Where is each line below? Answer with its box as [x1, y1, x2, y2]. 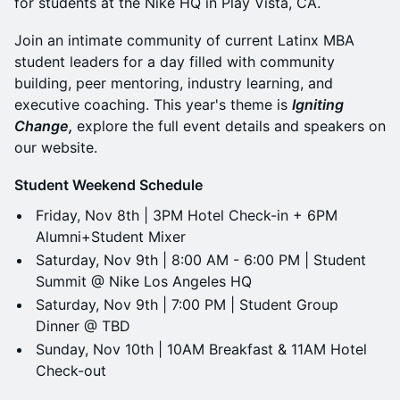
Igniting [292, 96, 344, 113]
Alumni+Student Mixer [36, 228, 186, 246]
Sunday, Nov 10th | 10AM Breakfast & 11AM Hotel [36, 340, 367, 358]
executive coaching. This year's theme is [14, 96, 292, 113]
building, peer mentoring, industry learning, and [14, 74, 333, 92]
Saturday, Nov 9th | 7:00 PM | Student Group [36, 296, 338, 313]
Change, [14, 117, 77, 135]
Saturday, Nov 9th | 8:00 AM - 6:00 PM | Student [36, 251, 366, 269]
